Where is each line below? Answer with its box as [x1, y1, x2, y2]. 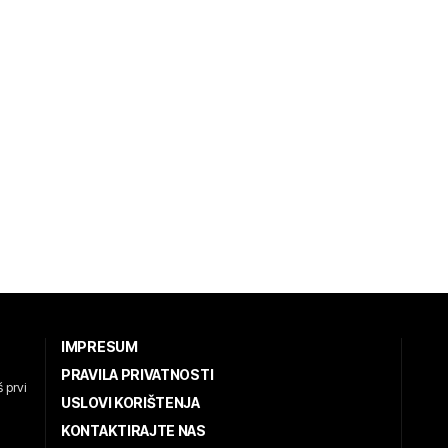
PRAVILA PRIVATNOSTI [61, 365, 214, 383]
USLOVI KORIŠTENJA [61, 393, 200, 411]
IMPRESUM [61, 337, 138, 355]
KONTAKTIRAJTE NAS [61, 421, 206, 439]
